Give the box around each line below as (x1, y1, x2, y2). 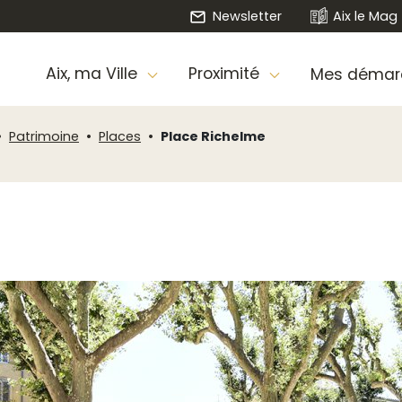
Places (99, 127, 141, 145)
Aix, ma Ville (45, 63, 142, 85)
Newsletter (212, 6, 282, 25)
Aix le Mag (333, 6, 398, 25)
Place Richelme (161, 127, 266, 145)
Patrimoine (9, 127, 79, 145)
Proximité (188, 63, 264, 85)
